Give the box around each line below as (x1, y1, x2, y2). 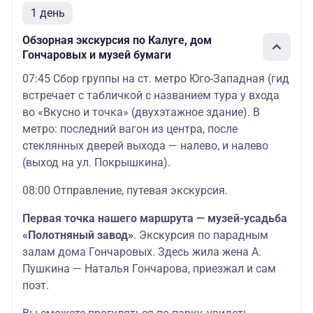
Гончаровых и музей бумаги (22, 48, 171, 61)
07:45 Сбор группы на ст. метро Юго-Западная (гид (22, 72, 289, 85)
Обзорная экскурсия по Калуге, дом (22, 34, 212, 47)
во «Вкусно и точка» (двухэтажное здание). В (22, 105, 260, 119)
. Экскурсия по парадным (133, 228, 268, 242)
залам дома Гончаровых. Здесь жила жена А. (22, 245, 261, 259)
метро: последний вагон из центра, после (22, 122, 238, 136)
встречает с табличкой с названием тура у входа (22, 89, 279, 102)
